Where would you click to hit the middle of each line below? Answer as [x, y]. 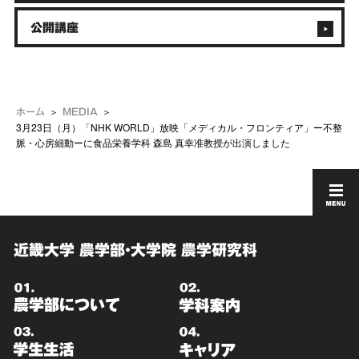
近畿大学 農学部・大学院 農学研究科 [135, 250]
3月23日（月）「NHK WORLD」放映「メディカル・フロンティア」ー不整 [179, 127]
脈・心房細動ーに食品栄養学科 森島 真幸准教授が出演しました [153, 143]
